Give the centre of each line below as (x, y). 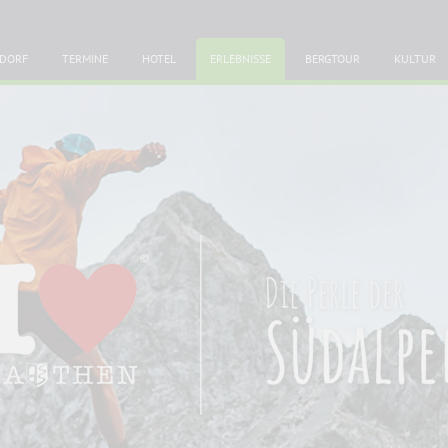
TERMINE (85, 58)
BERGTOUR (332, 58)
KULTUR (415, 58)
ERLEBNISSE (240, 58)
